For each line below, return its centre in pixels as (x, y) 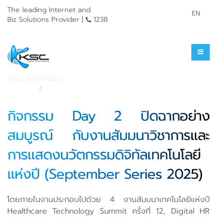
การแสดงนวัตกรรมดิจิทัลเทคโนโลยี (104, 155)
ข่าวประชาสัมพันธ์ (72, 62)
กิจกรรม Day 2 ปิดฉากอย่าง (108, 116)
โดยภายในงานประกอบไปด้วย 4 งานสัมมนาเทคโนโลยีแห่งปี (108, 200)
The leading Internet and (49, 10)
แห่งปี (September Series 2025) (105, 174)
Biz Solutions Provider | (46, 19)
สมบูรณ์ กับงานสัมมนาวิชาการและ (108, 135)
